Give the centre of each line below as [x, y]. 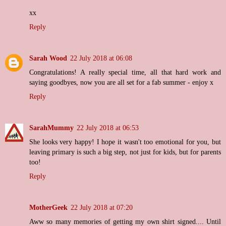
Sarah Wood [48, 58]
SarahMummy [51, 127]
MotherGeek [48, 207]
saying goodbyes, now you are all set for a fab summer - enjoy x [121, 82]
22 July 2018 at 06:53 [108, 127]
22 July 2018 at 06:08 [101, 58]
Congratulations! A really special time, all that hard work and [125, 72]
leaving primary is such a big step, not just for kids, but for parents [125, 152]
